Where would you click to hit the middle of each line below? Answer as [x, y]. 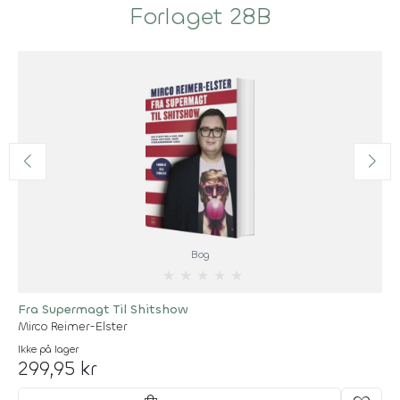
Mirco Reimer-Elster [72, 326]
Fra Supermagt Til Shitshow [103, 309]
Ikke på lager [48, 349]
